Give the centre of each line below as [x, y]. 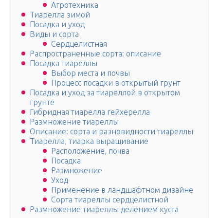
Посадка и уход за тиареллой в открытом [105, 93]
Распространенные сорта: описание [95, 54]
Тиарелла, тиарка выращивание [89, 141]
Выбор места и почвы [91, 73]
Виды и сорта [54, 34]
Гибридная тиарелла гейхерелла [90, 112]
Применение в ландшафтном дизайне [122, 190]
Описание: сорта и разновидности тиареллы [111, 132]
